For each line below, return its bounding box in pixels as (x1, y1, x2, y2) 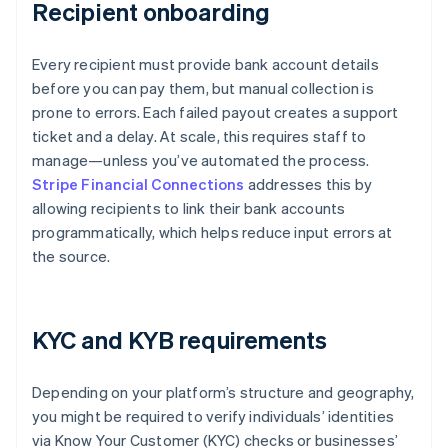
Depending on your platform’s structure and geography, (32, 382, 415, 403)
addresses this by (244, 174, 373, 195)
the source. (32, 246, 111, 267)
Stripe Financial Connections (32, 174, 245, 195)
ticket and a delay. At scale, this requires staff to (32, 126, 367, 147)
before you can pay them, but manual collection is (32, 78, 374, 99)
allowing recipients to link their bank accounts (32, 198, 346, 219)
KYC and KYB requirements (32, 324, 328, 356)
